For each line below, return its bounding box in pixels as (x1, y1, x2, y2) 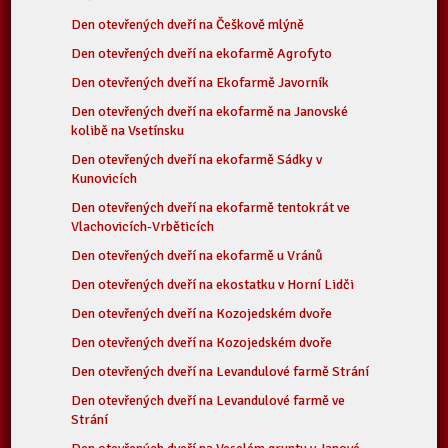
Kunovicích (71, 170, 138, 187)
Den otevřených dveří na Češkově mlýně (71, 16, 305, 33)
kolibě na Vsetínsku (71, 122, 185, 139)
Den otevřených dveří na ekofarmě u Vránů (71, 247, 324, 264)
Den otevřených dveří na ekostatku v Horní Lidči (71, 276, 355, 293)
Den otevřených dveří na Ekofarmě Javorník (71, 74, 330, 91)
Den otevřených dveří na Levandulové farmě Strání (71, 363, 370, 380)
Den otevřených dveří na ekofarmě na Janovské (71, 103, 349, 120)
